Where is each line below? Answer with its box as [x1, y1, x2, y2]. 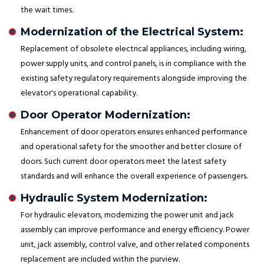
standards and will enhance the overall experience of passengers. [21, 170, 247, 184]
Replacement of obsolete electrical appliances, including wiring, [21, 42, 246, 57]
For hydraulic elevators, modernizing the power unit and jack [21, 209, 234, 223]
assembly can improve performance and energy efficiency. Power [21, 223, 249, 237]
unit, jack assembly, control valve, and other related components [21, 238, 249, 252]
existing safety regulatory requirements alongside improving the [21, 72, 247, 86]
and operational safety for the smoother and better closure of [21, 140, 242, 154]
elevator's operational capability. [21, 87, 137, 101]
